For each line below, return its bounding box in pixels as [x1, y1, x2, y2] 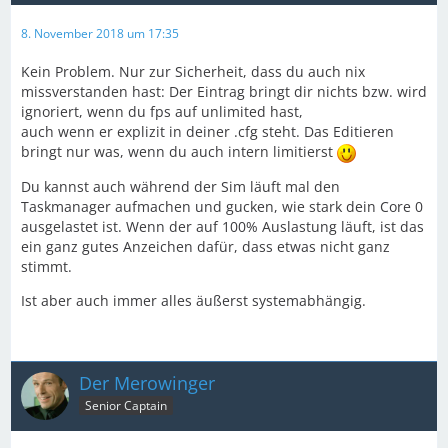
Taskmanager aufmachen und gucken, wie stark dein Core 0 [21, 196, 423, 216]
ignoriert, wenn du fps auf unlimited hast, [21, 101, 303, 121]
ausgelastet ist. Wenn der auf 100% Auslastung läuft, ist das [21, 216, 424, 236]
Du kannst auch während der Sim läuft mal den [21, 176, 340, 196]
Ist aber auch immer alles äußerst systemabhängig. [21, 290, 366, 310]
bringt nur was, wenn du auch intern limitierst [21, 141, 337, 161]
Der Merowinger [79, 370, 215, 395]
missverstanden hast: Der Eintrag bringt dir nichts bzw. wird [21, 81, 427, 101]
